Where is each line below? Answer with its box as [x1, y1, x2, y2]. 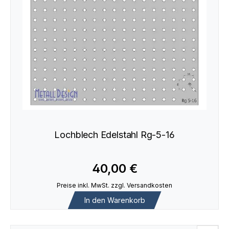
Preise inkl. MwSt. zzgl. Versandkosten [57, 181, 172, 190]
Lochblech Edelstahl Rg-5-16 [54, 129, 175, 140]
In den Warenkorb [84, 195, 145, 204]
